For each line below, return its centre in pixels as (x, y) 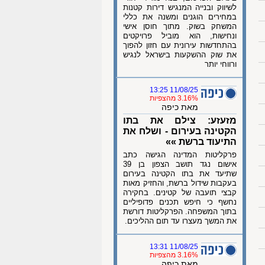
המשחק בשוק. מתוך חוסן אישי (180, 26)
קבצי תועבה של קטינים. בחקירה (180, 193)
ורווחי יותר (221, 64)
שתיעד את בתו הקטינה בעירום (180, 174)
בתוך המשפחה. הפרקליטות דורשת (180, 211)
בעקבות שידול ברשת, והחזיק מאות (180, 183)
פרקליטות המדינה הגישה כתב (180, 155)
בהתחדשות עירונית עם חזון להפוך (180, 45)
